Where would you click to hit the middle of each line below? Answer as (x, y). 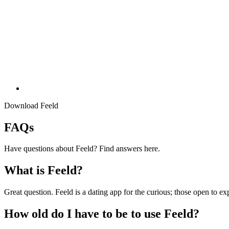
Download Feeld (31, 105)
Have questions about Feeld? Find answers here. (82, 149)
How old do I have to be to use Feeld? (102, 214)
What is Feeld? (43, 170)
